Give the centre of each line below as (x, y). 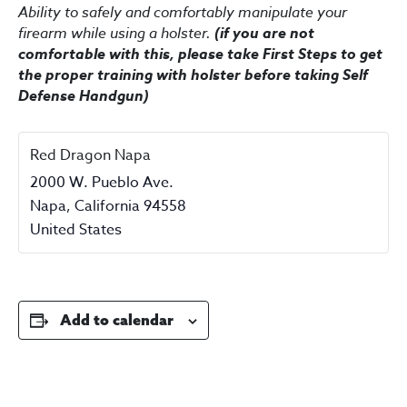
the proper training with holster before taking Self (193, 74)
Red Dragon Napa (90, 155)
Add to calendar (117, 319)
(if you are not (264, 32)
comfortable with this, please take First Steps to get (200, 53)
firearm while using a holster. (116, 32)
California (107, 206)
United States (76, 229)
